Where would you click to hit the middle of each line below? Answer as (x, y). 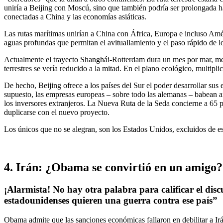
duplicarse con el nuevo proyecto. (57, 112)
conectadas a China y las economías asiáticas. (75, 17)
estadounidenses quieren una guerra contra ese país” (111, 201)
